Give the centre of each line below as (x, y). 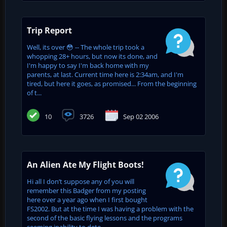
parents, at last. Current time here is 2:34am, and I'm (105, 75)
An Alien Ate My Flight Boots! (85, 165)
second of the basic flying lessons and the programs (105, 218)
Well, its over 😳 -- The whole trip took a (86, 47)
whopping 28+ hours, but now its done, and (92, 56)
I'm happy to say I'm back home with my (88, 66)
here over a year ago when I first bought (87, 200)
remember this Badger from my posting (86, 191)
